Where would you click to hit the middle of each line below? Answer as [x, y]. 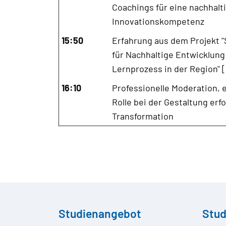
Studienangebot [100, 213]
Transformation [143, 116]
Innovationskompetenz [158, 21]
